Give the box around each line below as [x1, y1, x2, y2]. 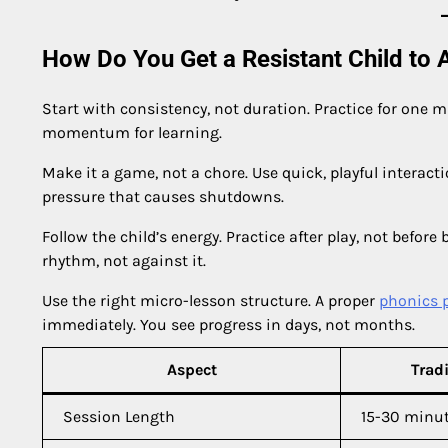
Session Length [63, 406, 175, 426]
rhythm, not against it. [42, 250, 206, 270]
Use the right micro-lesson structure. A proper [42, 290, 379, 310]
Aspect [166, 359, 217, 379]
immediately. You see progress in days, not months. [42, 314, 415, 334]
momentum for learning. [42, 122, 222, 142]
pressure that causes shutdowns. [42, 186, 284, 206]
